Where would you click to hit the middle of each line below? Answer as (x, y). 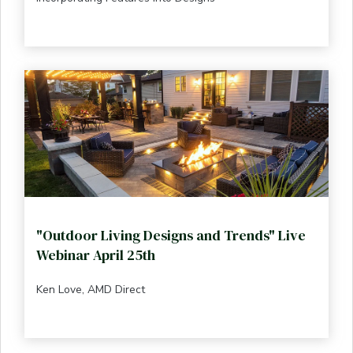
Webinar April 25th (96, 255)
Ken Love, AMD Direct (91, 289)
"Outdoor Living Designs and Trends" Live (171, 235)
